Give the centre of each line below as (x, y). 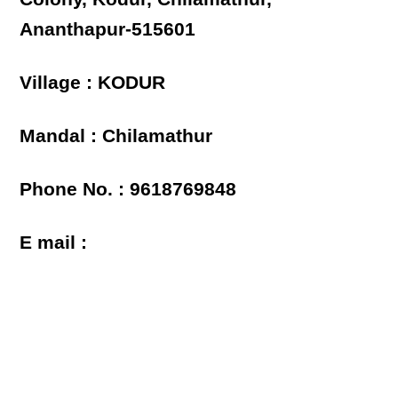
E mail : (54, 243)
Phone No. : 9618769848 (128, 189)
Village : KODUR (93, 83)
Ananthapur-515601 (108, 29)
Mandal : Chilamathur (116, 136)
